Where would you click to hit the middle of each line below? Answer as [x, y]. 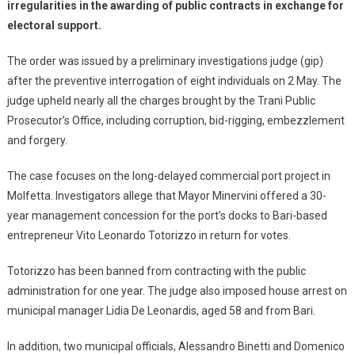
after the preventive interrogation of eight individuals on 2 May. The [174, 80]
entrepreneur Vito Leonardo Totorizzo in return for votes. [149, 235]
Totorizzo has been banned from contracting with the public [156, 271]
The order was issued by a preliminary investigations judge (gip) [165, 61]
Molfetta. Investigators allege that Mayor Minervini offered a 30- [166, 195]
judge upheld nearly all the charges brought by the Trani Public [161, 100]
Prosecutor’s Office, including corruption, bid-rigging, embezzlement [176, 120]
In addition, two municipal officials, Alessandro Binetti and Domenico [176, 346]
